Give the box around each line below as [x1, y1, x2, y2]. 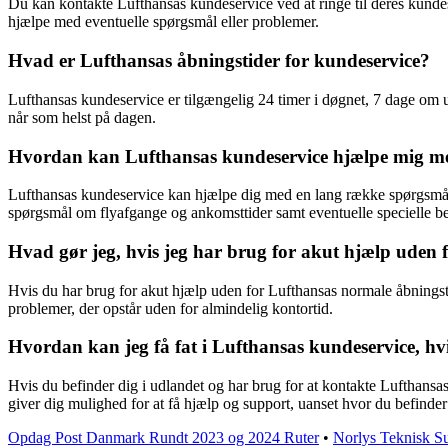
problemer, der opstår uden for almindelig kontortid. [8, 299, 333, 317]
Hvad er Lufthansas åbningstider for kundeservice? [8, 50, 430, 72]
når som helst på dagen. [8, 108, 156, 126]
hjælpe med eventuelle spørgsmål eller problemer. [8, 13, 319, 31]
